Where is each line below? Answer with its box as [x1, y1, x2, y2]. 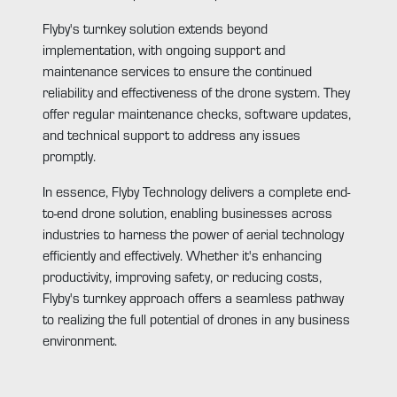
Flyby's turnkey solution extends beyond [43, 18, 268, 37]
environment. [43, 330, 117, 349]
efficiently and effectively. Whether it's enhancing [43, 245, 322, 264]
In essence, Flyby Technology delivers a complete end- [43, 181, 350, 200]
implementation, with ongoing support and [43, 39, 285, 58]
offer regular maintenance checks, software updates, [43, 103, 351, 122]
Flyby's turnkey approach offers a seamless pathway [43, 287, 344, 307]
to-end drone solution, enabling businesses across [43, 202, 332, 222]
